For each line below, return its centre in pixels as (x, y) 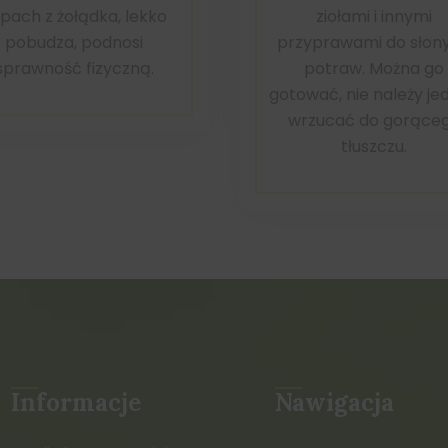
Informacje (76, 402)
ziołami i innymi (374, 16)
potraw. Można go (374, 68)
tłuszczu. (374, 146)
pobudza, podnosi (74, 42)
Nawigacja (334, 402)
